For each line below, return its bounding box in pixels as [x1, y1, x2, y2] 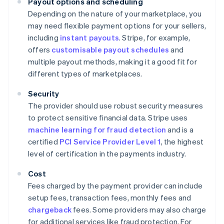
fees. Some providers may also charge [71, 204, 206, 214]
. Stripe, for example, [119, 32, 190, 42]
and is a [166, 124, 194, 134]
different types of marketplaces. [28, 68, 142, 78]
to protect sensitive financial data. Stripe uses [28, 112, 188, 122]
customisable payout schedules [51, 44, 169, 54]
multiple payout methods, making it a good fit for [28, 56, 197, 66]
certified [28, 136, 60, 146]
